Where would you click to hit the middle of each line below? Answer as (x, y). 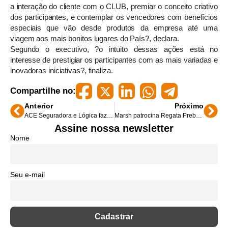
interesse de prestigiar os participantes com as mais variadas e (114, 60)
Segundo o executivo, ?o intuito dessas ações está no (114, 49)
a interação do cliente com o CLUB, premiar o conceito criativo (114, 6)
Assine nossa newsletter (114, 129)
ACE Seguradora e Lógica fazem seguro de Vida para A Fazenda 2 (110, 116)
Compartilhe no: (43, 91)
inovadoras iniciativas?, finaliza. (62, 70)
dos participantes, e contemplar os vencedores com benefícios (114, 17)
